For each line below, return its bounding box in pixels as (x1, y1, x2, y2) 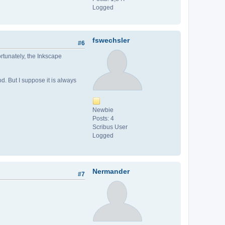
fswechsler (92, 36, 130, 45)
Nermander (92, 167, 130, 176)
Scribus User (92, 124, 128, 131)
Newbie (92, 106, 114, 114)
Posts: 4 (92, 115, 114, 123)
